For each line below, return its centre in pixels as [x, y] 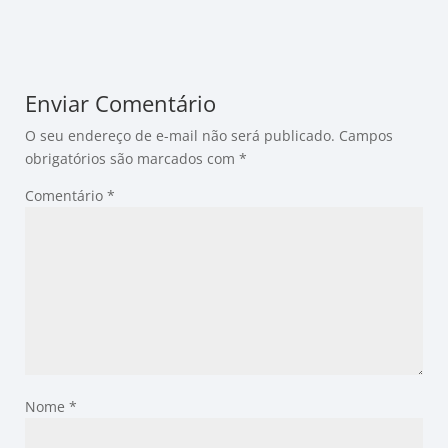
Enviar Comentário [120, 103]
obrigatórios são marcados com [132, 158]
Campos [366, 135]
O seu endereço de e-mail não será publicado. [180, 135]
